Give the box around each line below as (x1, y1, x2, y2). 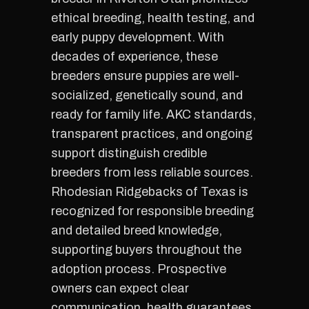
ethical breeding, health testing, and (51, 11, 255, 25)
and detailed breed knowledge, (51, 223, 222, 237)
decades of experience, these (51, 50, 218, 63)
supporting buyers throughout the (51, 243, 241, 257)
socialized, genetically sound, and (51, 88, 243, 102)
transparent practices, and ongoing (51, 127, 252, 141)
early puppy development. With (51, 30, 224, 44)
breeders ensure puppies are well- (51, 69, 239, 83)
